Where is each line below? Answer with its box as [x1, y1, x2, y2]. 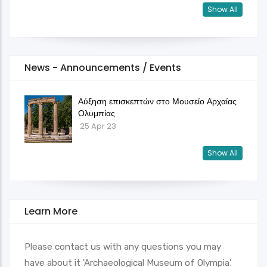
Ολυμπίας [78, 107, 115, 120]
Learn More [24, 204, 77, 219]
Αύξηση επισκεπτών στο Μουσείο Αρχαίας [78, 95, 237, 108]
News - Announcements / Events [24, 61, 181, 75]
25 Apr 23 [80, 120, 116, 132]
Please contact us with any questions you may [24, 241, 221, 253]
